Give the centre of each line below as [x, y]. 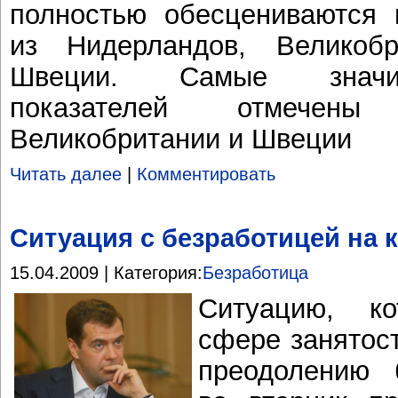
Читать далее [66, 175]
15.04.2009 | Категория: [106, 273]
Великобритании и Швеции [181, 139]
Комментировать [206, 175]
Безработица [255, 273]
